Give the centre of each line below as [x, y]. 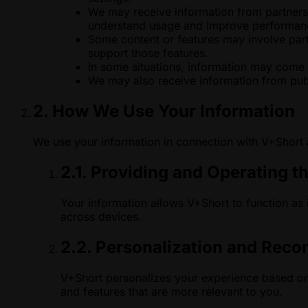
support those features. [148, 53]
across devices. [101, 216]
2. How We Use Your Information [164, 111]
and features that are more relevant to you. [172, 291]
